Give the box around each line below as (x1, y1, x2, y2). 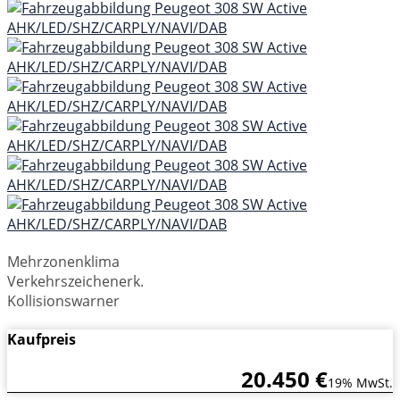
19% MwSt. (328, 373, 393, 391)
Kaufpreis (7, 329, 76, 350)
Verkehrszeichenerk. (7, 271, 144, 291)
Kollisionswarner (7, 291, 120, 311)
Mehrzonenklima (7, 252, 120, 271)
